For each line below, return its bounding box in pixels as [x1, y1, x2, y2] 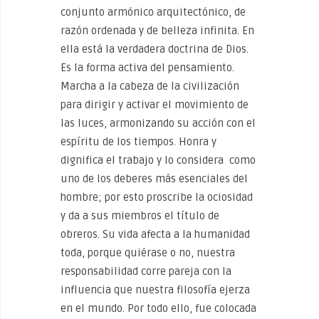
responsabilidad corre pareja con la [61, 265, 231, 278]
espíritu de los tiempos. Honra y [61, 135, 216, 148]
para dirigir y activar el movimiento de [61, 98, 249, 111]
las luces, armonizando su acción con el [61, 117, 256, 130]
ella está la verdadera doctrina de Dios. [61, 43, 249, 56]
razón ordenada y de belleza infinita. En [61, 24, 254, 37]
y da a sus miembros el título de [61, 209, 219, 222]
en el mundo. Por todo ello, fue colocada [61, 302, 256, 315]
